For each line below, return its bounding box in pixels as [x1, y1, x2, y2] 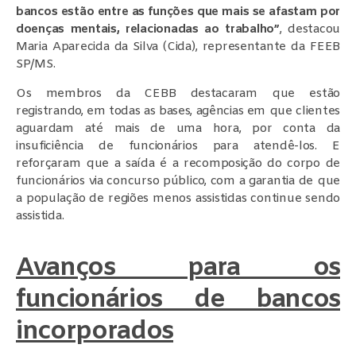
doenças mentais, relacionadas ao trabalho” [16, 21, 280, 37]
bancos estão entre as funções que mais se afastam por [16, 3, 340, 20]
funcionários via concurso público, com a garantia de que [16, 172, 340, 189]
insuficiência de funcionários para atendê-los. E [16, 137, 340, 154]
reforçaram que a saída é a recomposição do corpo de [16, 155, 340, 172]
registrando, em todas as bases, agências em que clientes [16, 103, 340, 119]
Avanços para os [16, 250, 340, 285]
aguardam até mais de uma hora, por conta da [16, 120, 340, 137]
